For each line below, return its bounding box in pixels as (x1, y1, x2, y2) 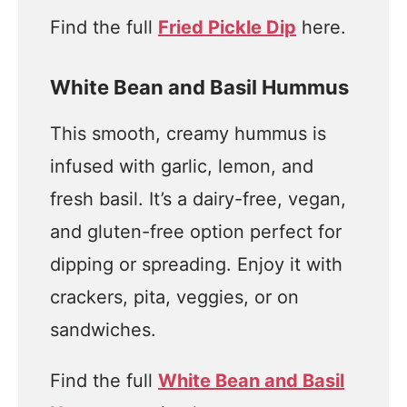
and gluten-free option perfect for (50, 221, 342, 243)
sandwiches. (50, 319, 156, 341)
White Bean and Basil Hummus (50, 75, 349, 99)
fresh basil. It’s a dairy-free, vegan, (50, 188, 346, 210)
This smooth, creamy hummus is (50, 123, 326, 144)
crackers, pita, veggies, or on (50, 286, 299, 308)
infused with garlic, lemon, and (50, 155, 313, 177)
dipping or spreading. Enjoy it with (50, 253, 342, 275)
